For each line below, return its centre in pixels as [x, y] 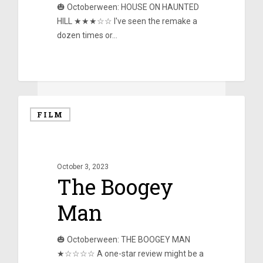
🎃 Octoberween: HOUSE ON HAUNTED [128, 7]
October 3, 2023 [82, 167]
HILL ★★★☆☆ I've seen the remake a [127, 21]
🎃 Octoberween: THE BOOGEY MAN [123, 240]
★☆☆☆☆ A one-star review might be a [130, 254]
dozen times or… [87, 36]
